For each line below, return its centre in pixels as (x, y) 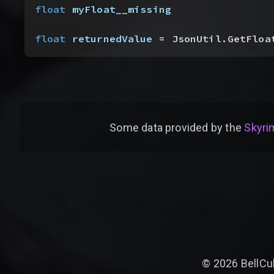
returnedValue (109, 39)
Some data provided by (166, 127)
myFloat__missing (119, 10)
